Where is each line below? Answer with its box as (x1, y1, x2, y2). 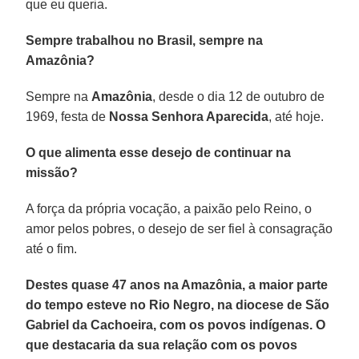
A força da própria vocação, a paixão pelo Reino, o (26, 201, 313, 216)
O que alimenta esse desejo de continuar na (26, 145, 292, 159)
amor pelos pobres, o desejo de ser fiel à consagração (26, 221, 333, 236)
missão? (26, 165, 79, 179)
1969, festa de (26, 109, 110, 123)
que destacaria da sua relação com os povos (26, 337, 298, 352)
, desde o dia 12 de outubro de (152, 89, 325, 103)
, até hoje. (268, 109, 325, 123)
